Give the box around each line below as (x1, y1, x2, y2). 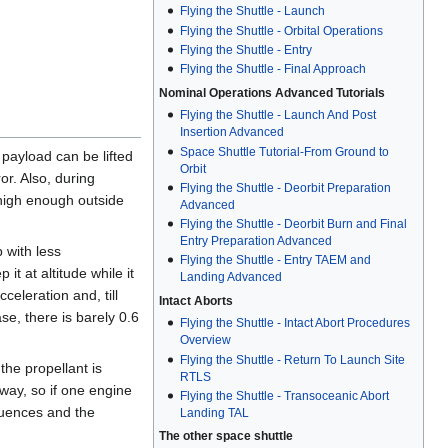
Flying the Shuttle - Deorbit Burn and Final (179, 217, 407, 232)
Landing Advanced (179, 270, 282, 285)
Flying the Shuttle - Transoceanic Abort (179, 388, 389, 403)
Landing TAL (179, 405, 249, 420)
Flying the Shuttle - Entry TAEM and (179, 253, 371, 268)
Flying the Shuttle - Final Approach (179, 62, 366, 77)
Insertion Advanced (179, 125, 284, 140)
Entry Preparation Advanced (179, 234, 332, 249)
